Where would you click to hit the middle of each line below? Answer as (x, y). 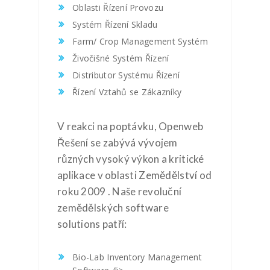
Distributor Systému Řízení (126, 75)
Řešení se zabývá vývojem (118, 142)
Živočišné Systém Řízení (121, 58)
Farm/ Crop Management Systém (140, 41)
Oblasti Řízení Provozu (118, 8)
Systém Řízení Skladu (115, 24)
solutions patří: (92, 224)
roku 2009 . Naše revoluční (120, 191)
